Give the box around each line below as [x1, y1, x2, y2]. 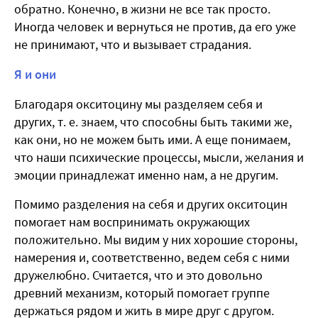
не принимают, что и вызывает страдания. [14, 36, 251, 53]
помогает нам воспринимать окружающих [14, 214, 250, 231]
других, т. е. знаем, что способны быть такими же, [14, 114, 292, 131]
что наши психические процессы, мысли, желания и [14, 149, 304, 166]
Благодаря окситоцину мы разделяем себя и [14, 96, 263, 113]
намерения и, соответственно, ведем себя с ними [14, 249, 290, 266]
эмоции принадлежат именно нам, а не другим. [14, 167, 278, 184]
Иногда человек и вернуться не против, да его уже [14, 18, 296, 35]
